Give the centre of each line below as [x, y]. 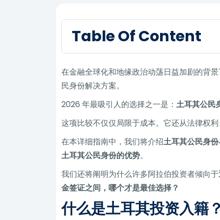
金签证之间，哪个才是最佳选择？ [121, 188]
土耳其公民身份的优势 [101, 155]
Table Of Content [137, 36]
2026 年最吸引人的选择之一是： [119, 104]
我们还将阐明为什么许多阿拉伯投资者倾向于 [140, 174]
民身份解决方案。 [93, 85]
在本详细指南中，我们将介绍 [113, 141]
